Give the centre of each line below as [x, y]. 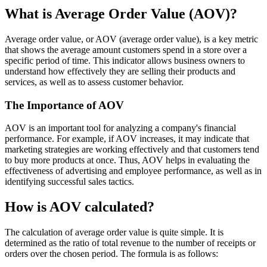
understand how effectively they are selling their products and [120, 71]
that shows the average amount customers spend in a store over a [126, 49]
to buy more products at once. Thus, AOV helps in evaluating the [127, 160]
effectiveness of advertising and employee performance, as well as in [133, 171]
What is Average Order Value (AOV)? [121, 13]
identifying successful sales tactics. [69, 182]
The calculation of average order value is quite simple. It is [114, 232]
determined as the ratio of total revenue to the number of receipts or [130, 243]
